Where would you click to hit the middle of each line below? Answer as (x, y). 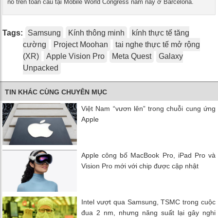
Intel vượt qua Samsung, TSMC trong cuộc (148, 202)
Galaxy (171, 56)
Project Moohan (81, 44)
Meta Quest (132, 56)
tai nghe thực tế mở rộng (158, 44)
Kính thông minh (96, 33)
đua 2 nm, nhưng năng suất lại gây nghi (148, 212)
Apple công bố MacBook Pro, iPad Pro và (148, 155)
